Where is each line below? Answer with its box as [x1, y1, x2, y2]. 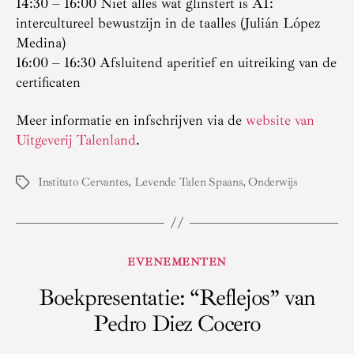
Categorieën [176, 250, 245, 268]
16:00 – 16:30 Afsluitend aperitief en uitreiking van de [16, 54, 337, 72]
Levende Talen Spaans [134, 174, 243, 190]
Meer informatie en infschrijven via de [16, 111, 246, 129]
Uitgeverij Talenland [16, 130, 136, 149]
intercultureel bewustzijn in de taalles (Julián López [16, 14, 320, 32]
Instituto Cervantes [38, 174, 129, 190]
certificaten [16, 73, 81, 92]
